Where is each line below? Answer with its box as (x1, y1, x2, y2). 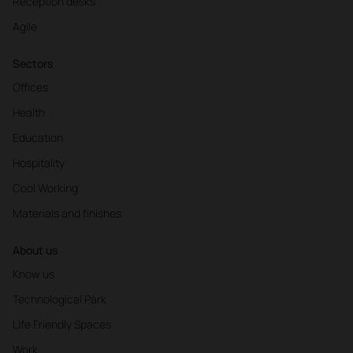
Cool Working (13, 180, 78, 196)
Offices (13, 80, 48, 95)
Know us (13, 266, 54, 282)
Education (13, 130, 63, 146)
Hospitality (13, 155, 65, 171)
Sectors (13, 56, 53, 72)
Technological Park (13, 292, 106, 307)
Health (13, 105, 45, 121)
